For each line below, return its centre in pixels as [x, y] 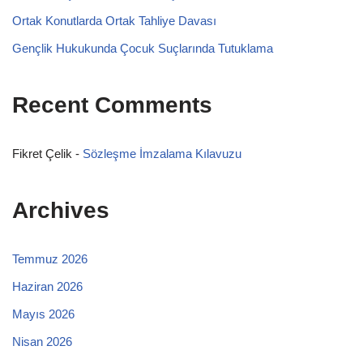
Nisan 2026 [42, 341]
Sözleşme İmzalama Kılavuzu [162, 153]
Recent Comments [112, 105]
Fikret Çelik [42, 153]
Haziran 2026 [47, 286]
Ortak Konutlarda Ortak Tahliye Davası [114, 20]
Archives [61, 210]
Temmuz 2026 [50, 258]
